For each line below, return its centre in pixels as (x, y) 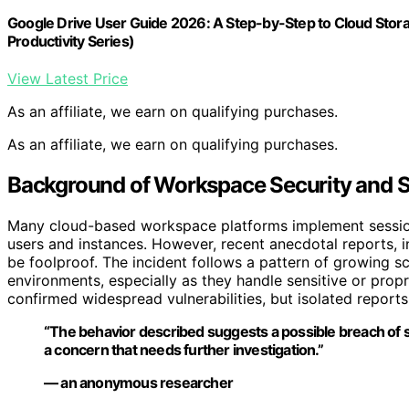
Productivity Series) (71, 42)
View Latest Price (68, 79)
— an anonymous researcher (138, 383)
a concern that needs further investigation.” (184, 350)
